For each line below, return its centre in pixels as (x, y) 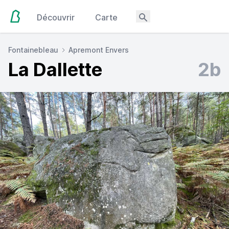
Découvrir (56, 17)
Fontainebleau (33, 50)
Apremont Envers (99, 50)
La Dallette (55, 70)
